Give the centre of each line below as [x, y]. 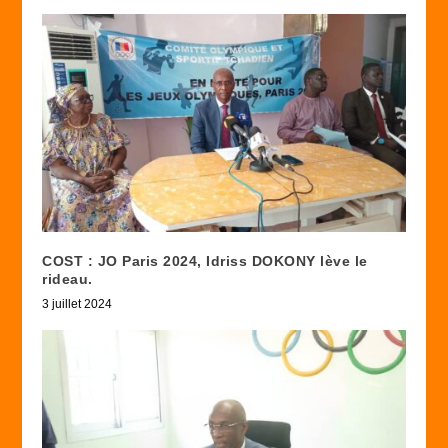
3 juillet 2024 [77, 303]
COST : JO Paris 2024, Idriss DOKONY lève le [205, 260]
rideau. [67, 278]
